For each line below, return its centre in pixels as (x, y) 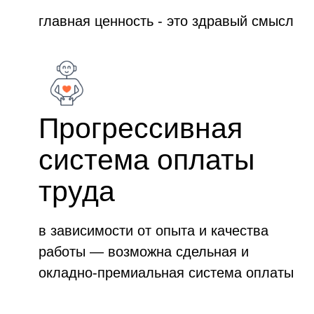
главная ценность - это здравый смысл (166, 21)
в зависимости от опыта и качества (153, 231)
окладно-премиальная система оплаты (166, 273)
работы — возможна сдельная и (144, 252)
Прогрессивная (141, 128)
